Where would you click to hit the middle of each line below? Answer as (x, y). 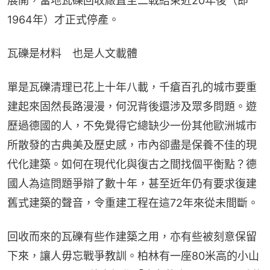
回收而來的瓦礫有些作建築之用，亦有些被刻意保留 (132, 237)
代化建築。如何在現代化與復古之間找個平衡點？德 (132, 165)
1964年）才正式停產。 (63, 20)
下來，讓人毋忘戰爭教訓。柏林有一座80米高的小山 (133, 256)
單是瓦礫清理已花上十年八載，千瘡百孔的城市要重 (132, 87)
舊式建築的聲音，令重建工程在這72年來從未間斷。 (133, 203)
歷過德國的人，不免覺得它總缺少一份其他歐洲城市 (132, 126)
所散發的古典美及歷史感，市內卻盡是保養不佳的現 (132, 145)
